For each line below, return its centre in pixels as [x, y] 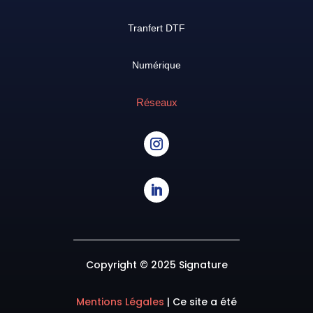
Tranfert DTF [156, 28]
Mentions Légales [122, 302]
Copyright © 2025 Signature [156, 265]
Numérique [156, 65]
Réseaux [156, 103]
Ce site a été [205, 302]
